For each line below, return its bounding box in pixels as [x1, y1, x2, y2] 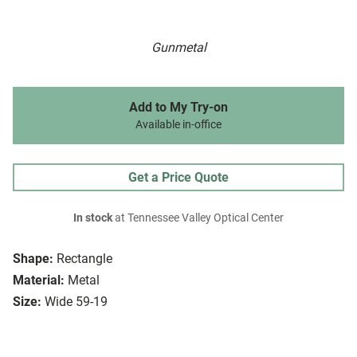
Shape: [13, 251, 53, 267]
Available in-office [135, 118, 222, 132]
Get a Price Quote [128, 170, 229, 186]
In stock [73, 211, 112, 226]
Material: [13, 273, 65, 288]
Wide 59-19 [45, 294, 108, 310]
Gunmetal [151, 40, 206, 56]
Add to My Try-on [129, 100, 228, 116]
